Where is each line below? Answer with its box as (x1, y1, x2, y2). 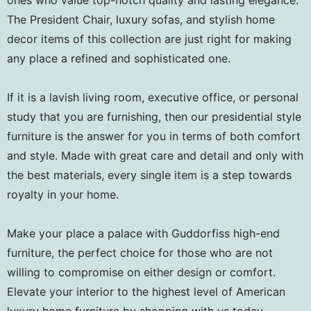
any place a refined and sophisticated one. (7, 51, 230, 65)
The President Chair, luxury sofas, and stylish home (7, 12, 275, 26)
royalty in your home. (7, 187, 119, 201)
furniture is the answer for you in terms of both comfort (7, 128, 301, 143)
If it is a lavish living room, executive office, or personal (7, 90, 299, 104)
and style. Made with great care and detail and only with (7, 148, 303, 162)
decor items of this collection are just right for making (7, 31, 292, 46)
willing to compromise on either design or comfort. (7, 264, 276, 279)
